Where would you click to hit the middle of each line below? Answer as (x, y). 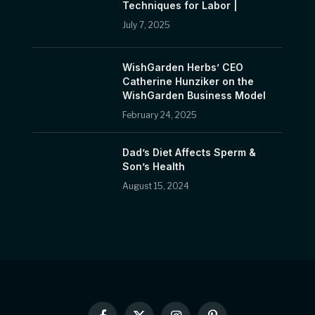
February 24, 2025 (159, 115)
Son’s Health (153, 167)
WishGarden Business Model (194, 96)
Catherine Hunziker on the (188, 82)
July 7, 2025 (146, 25)
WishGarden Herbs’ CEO (182, 67)
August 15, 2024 (155, 186)
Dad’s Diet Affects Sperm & (189, 153)
